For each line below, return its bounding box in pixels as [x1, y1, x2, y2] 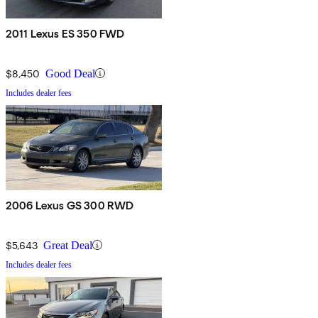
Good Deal [45, 67, 95, 79]
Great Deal [43, 238, 92, 251]
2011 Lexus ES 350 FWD [6, 26, 125, 40]
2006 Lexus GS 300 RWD [6, 198, 134, 212]
